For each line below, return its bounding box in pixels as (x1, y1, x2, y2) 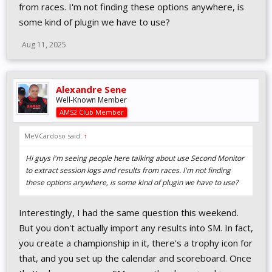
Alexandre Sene (56, 83, 126, 95)
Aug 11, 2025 (22, 39, 66, 50)
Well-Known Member (56, 95, 127, 105)
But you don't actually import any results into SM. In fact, (19, 222, 253, 234)
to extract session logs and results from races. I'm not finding (25, 165, 231, 175)
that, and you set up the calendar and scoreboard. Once (19, 252, 251, 264)
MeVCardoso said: (24, 131, 84, 140)
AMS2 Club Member (59, 107, 124, 117)
